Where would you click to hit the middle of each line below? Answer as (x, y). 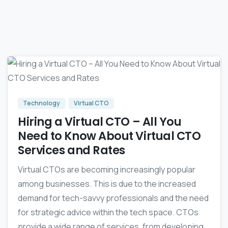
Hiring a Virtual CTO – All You (100, 122)
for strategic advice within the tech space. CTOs (108, 212)
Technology (41, 103)
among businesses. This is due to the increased (107, 184)
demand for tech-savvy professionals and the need (113, 198)
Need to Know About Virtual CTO (109, 136)
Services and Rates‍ (72, 150)
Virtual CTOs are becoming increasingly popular (107, 170)
